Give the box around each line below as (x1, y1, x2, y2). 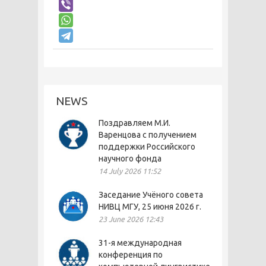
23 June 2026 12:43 (99, 215, 163, 223)
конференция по (99, 250, 163, 259)
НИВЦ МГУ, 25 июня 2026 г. (99, 202, 201, 211)
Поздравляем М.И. (99, 118, 170, 128)
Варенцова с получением (99, 130, 197, 140)
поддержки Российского (99, 142, 195, 151)
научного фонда (99, 154, 161, 163)
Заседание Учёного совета (99, 190, 203, 199)
